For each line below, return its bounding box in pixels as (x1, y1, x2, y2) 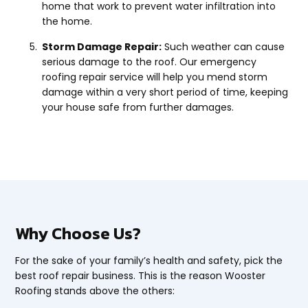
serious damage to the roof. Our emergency (42, 55, 257, 69)
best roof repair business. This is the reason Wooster (15, 269, 266, 283)
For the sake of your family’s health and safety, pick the (15, 254, 283, 268)
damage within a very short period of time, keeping (42, 85, 289, 100)
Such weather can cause (162, 40, 285, 54)
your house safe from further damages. (42, 100, 234, 115)
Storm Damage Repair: (42, 40, 162, 54)
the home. (42, 14, 93, 29)
